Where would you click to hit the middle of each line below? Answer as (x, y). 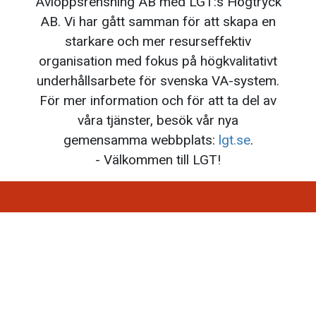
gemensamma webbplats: (139, 140)
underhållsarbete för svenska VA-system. (158, 81)
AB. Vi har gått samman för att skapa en (158, 22)
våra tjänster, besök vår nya (158, 121)
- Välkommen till (142, 160)
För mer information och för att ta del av (158, 101)
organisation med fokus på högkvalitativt (158, 61)
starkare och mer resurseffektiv (158, 42)
